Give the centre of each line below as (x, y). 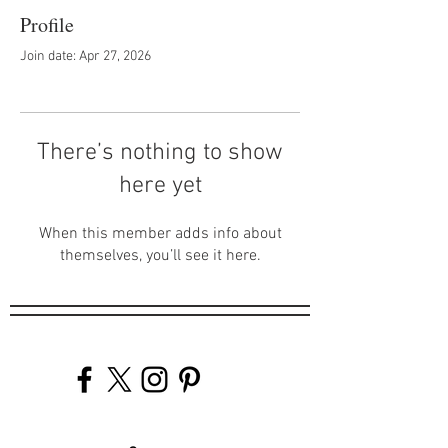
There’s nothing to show (160, 153)
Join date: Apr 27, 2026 (85, 56)
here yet (160, 186)
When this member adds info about (160, 234)
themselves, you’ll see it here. (160, 256)
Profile (47, 24)
